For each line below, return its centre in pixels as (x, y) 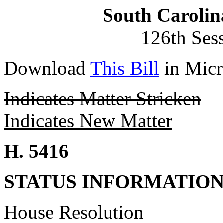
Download (47, 68)
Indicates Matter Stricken (103, 98)
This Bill (125, 68)
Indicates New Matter (88, 121)
